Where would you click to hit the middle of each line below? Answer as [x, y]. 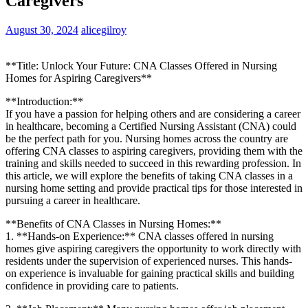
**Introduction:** [44, 101]
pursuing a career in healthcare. [73, 200]
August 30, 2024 [42, 30]
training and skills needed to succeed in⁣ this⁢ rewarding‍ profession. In [153, 163]
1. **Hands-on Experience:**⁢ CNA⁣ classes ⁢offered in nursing [140, 236]
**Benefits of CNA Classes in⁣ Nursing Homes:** [113, 223]
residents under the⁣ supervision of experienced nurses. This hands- [149, 261]
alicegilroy [104, 30]
